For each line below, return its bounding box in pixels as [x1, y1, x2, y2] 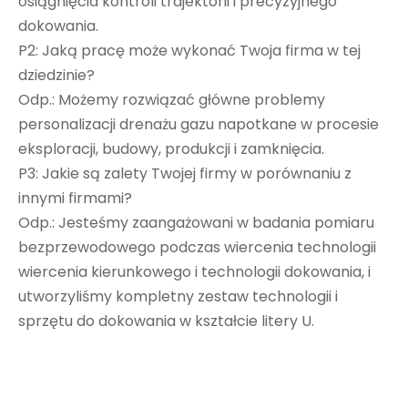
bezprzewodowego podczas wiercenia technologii [18, 236, 376, 258]
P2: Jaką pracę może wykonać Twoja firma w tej [18, 39, 361, 61]
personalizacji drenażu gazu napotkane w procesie [18, 113, 379, 135]
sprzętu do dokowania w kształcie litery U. [18, 310, 314, 331]
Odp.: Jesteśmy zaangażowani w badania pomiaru [18, 211, 374, 233]
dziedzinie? [18, 64, 95, 86]
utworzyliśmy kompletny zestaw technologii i [18, 285, 338, 307]
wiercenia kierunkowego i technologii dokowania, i [18, 260, 371, 282]
